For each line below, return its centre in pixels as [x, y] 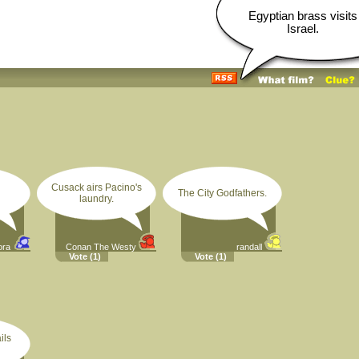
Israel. [303, 29]
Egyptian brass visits [303, 16]
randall [249, 247]
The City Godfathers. [222, 193]
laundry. [97, 199]
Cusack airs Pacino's [97, 188]
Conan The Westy [101, 247]
